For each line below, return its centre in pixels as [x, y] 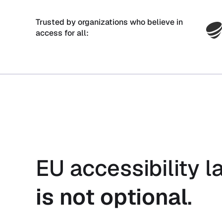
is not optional [111, 196]
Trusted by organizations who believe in [109, 22]
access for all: [62, 33]
